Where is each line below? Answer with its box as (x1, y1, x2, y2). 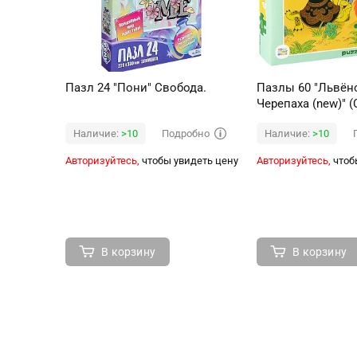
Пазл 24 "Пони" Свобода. (65, 80, 206, 96)
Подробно (161, 127, 210, 139)
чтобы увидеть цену (139, 155, 238, 167)
